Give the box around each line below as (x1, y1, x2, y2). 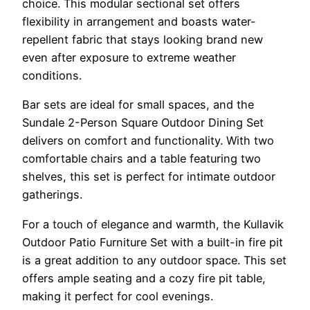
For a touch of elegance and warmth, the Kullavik (22, 217, 284, 231)
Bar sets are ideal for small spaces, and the (22, 98, 254, 112)
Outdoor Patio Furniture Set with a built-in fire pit (22, 235, 283, 249)
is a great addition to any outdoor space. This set (22, 253, 286, 267)
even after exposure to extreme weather (22, 51, 236, 65)
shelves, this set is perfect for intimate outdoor (22, 170, 275, 184)
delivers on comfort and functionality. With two (22, 134, 274, 148)
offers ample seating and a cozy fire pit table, (22, 271, 266, 285)
